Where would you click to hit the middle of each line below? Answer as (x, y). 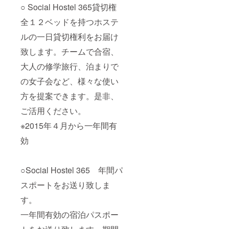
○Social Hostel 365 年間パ (72, 170)
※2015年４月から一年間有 (69, 125)
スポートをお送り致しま (65, 185)
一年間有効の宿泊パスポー (70, 214)
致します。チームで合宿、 (70, 51)
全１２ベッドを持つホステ (70, 21)
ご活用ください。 (53, 110)
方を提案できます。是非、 (70, 96)
